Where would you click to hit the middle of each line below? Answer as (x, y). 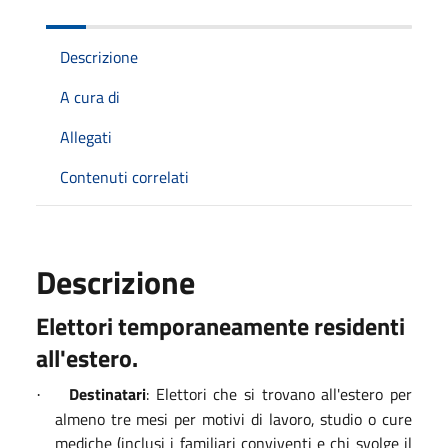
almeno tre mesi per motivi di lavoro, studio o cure (233, 418)
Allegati (86, 136)
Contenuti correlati (124, 176)
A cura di (90, 96)
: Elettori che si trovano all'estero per (279, 393)
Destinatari (107, 393)
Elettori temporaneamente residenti (220, 325)
